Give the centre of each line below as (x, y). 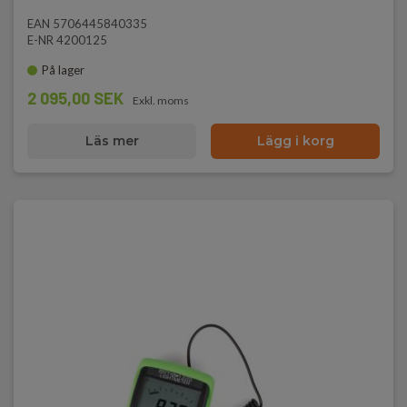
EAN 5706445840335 (87, 24)
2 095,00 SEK (75, 98)
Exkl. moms (161, 100)
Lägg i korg (295, 141)
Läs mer (112, 141)
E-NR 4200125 (67, 40)
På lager (63, 70)
